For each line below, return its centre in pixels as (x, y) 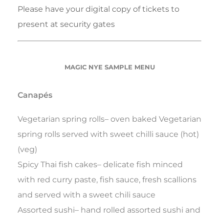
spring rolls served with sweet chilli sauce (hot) (108, 134)
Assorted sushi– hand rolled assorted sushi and (109, 210)
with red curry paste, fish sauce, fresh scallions (107, 180)
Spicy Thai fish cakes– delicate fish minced (100, 165)
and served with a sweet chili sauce (87, 195)
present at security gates (66, 24)
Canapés (35, 95)
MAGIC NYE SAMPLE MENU (109, 67)
